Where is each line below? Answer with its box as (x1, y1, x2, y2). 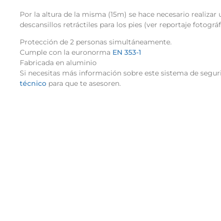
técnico (20, 79, 46, 88)
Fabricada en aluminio (20, 58, 97, 68)
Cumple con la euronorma (20, 48, 110, 57)
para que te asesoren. (46, 79, 123, 88)
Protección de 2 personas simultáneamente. (20, 37, 172, 47)
